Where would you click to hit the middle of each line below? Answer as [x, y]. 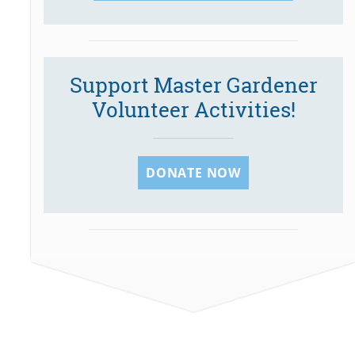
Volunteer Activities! [193, 109]
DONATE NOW [194, 172]
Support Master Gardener [193, 84]
